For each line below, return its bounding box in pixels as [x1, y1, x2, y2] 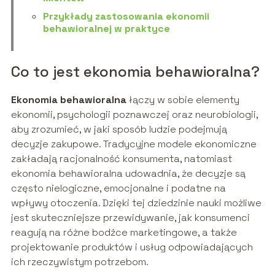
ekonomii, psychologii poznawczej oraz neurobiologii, [10, 107, 258, 121]
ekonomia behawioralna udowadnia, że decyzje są [10, 166, 246, 180]
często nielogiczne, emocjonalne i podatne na [10, 181, 226, 195]
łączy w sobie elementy [126, 93, 239, 106]
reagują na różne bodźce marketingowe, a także [10, 225, 237, 239]
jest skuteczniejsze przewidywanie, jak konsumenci [10, 211, 250, 224]
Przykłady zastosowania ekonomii [42, 9, 209, 23]
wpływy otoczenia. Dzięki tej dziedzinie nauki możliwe [10, 196, 261, 209]
